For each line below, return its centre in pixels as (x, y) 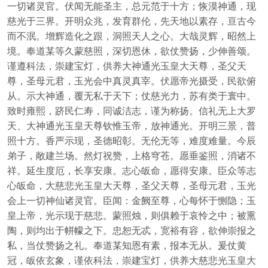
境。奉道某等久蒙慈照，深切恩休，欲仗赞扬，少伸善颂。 (131, 50)
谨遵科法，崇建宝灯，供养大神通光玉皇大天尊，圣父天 (127, 65)
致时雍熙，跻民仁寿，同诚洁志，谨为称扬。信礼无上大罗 (131, 110)
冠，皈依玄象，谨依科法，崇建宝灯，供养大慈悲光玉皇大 (131, 260)
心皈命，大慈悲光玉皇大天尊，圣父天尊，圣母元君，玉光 (131, 185)
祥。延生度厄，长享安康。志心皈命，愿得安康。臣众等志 (131, 170)
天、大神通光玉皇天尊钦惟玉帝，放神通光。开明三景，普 (131, 125)
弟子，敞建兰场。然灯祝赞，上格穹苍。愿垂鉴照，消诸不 (131, 155)
